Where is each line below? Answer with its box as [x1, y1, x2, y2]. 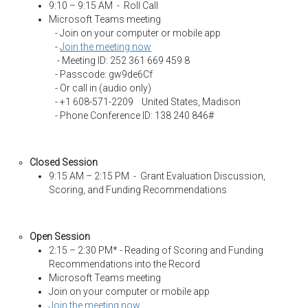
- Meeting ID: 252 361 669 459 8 [49, 55, 192, 66]
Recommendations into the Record [49, 258, 200, 269]
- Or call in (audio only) [49, 82, 153, 93]
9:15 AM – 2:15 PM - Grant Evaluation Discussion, [49, 170, 265, 181]
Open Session [30, 231, 90, 242]
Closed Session [30, 157, 98, 168]
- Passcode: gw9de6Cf [49, 69, 155, 80]
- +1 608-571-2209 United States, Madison [49, 96, 243, 107]
